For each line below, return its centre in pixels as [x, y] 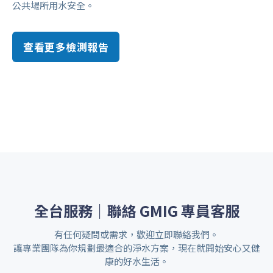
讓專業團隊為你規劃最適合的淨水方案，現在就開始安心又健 [136, 248]
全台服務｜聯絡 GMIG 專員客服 [136, 211]
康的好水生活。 [136, 261]
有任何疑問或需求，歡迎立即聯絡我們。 [136, 234]
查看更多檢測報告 [66, 46]
